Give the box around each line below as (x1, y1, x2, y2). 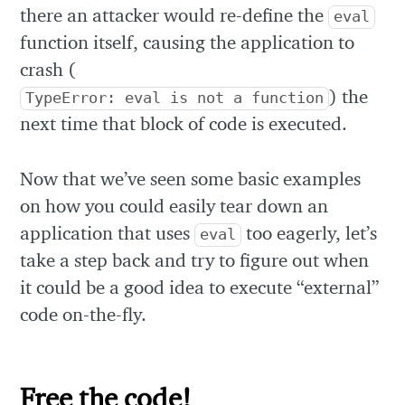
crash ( (20, 57, 77, 80)
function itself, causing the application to (20, 30, 355, 53)
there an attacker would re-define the (20, 3, 329, 26)
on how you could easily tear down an (20, 193, 329, 217)
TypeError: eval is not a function (25, 89, 325, 107)
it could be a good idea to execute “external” (20, 275, 380, 298)
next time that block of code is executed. (20, 111, 348, 135)
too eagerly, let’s (241, 221, 378, 244)
